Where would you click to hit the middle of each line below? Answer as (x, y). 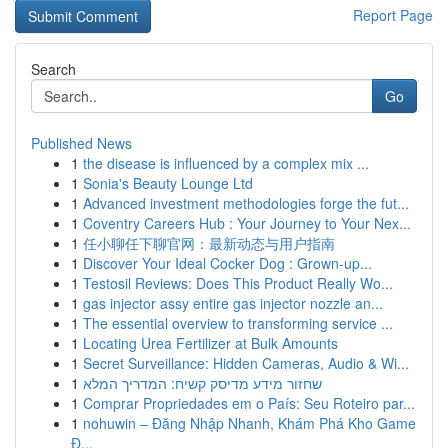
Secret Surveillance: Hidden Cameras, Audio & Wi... (246, 363)
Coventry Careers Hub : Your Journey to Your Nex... (247, 223)
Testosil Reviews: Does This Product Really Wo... (238, 283)
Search (53, 69)
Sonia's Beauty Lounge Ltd (168, 183)
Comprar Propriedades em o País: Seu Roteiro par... (249, 403)
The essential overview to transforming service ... (238, 323)
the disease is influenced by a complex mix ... (226, 163)
